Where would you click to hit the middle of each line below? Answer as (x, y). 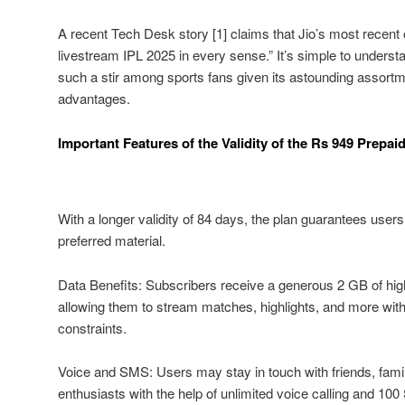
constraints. (92, 327)
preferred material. (112, 240)
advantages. (94, 99)
